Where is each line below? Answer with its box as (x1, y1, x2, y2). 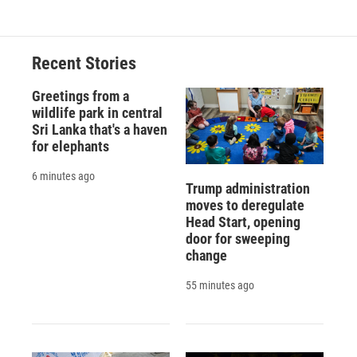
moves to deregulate (185, 197, 304, 214)
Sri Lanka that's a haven (32, 120, 167, 138)
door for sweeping (185, 230, 290, 248)
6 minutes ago (32, 169, 95, 182)
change (185, 247, 227, 265)
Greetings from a (32, 87, 129, 104)
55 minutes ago (185, 279, 254, 292)
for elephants (32, 137, 109, 155)
